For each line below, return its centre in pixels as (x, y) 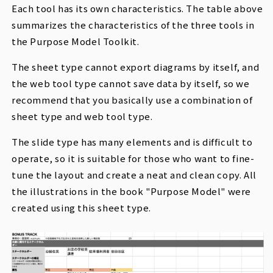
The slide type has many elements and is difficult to (132, 141)
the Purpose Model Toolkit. (76, 41)
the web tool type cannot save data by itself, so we (131, 83)
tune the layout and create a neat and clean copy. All (134, 174)
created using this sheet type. (82, 207)
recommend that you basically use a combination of (132, 99)
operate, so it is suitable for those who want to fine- (133, 158)
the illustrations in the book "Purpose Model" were (132, 191)
